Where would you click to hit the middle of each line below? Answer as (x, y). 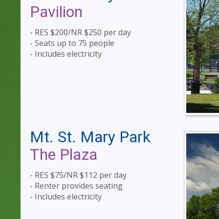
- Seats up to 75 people (72, 43)
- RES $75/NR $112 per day (78, 175)
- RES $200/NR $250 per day (80, 32)
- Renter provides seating (76, 186)
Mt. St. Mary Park (90, 137)
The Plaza (64, 154)
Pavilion (56, 11)
